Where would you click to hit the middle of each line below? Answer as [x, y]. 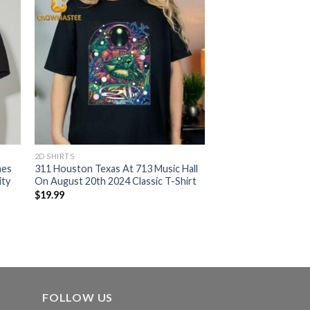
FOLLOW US [78, 298]
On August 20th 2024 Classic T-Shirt [115, 181]
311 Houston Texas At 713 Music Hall [116, 169]
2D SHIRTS [54, 156]
